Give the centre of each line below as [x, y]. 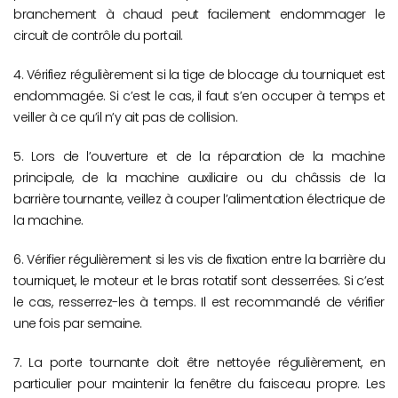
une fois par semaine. [78, 323]
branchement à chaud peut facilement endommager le [199, 14]
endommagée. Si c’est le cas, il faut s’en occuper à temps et [199, 96]
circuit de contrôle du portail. [98, 35]
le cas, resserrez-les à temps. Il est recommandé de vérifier [199, 302]
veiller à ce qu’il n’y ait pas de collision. [125, 117]
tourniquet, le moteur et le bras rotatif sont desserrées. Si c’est [199, 280]
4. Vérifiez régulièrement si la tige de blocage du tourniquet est [199, 74]
